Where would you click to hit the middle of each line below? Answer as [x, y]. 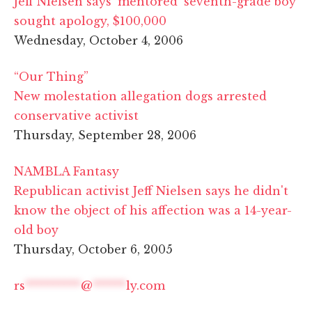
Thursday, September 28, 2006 [105, 135]
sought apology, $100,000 [90, 21]
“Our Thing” [51, 76]
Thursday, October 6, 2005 [93, 249]
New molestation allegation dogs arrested [140, 96]
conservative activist [76, 115]
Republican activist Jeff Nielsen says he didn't [151, 190]
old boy [36, 229]
